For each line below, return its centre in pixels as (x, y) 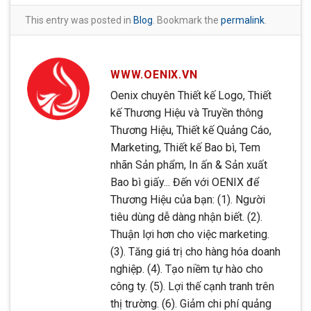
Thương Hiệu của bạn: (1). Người (188, 200)
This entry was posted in (79, 20)
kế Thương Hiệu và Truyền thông (187, 113)
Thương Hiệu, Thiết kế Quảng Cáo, (191, 131)
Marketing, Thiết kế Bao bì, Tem (185, 148)
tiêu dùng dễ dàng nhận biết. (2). (186, 217)
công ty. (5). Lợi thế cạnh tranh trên (192, 287)
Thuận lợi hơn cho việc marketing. (190, 235)
